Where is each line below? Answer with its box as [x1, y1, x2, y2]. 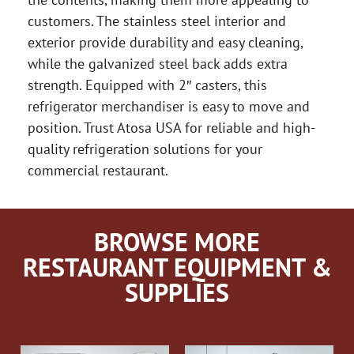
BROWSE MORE [94, 225, 260, 258]
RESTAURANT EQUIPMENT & [22, 250, 332, 284]
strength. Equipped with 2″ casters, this [28, 76, 267, 94]
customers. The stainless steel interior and [28, 12, 286, 30]
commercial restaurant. [28, 161, 168, 179]
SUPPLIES [125, 276, 229, 309]
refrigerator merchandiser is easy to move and [28, 97, 310, 115]
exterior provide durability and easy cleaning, [28, 33, 303, 51]
